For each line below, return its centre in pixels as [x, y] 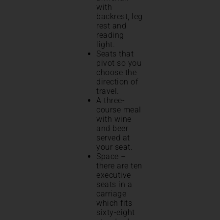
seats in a [114, 185]
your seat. [114, 147]
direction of [117, 82]
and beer [112, 129]
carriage [111, 194]
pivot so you [119, 63]
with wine [114, 119]
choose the [116, 73]
